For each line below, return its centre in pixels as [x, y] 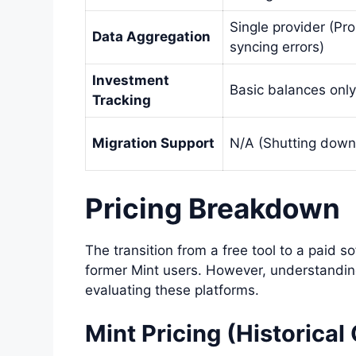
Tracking [122, 101]
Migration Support [153, 143]
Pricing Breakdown [213, 208]
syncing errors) [277, 47]
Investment [131, 81]
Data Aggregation [151, 37]
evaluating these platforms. [172, 290]
